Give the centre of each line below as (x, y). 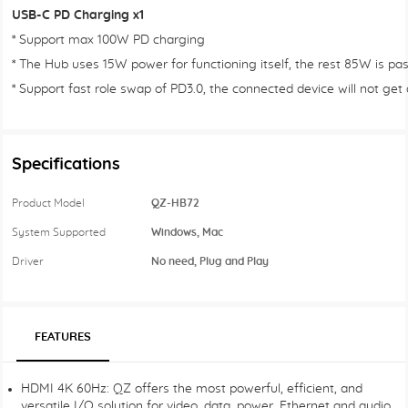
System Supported (59, 232)
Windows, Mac (186, 232)
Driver (28, 261)
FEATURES (63, 337)
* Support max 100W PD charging (108, 40)
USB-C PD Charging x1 (78, 15)
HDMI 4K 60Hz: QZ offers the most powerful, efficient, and (192, 389)
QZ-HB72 (173, 203)
